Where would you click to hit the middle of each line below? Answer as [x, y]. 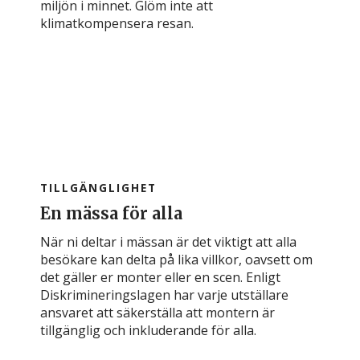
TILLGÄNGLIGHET [98, 188]
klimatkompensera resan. [117, 24]
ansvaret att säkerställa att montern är [157, 313]
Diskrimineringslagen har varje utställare [164, 295]
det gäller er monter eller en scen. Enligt [160, 278]
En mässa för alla [111, 214]
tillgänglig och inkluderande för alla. [148, 331]
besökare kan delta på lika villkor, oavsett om [176, 260]
